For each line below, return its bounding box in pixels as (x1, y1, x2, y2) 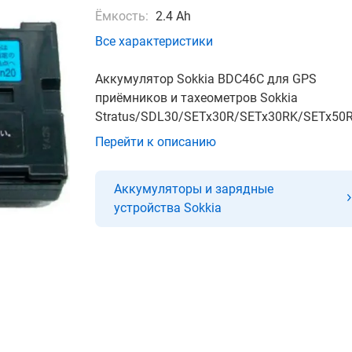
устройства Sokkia (114, 200, 222, 215)
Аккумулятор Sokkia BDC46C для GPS (95, 71, 317, 86)
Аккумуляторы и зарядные (114, 181, 273, 196)
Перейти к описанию (95, 134, 216, 149)
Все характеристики (95, 34, 213, 49)
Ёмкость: (95, 9, 148, 24)
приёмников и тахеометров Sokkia (95, 90, 298, 105)
